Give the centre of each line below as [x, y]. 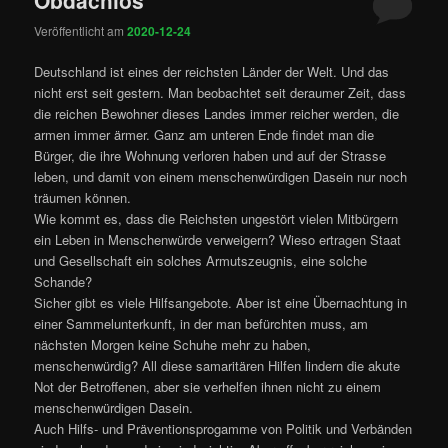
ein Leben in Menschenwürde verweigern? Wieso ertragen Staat [218, 240]
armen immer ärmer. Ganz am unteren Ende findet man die [204, 135]
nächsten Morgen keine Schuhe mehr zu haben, [173, 345]
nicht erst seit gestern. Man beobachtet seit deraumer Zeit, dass [220, 93]
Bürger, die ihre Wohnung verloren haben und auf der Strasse [210, 156]
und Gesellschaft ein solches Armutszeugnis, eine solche [201, 261]
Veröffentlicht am [81, 31]
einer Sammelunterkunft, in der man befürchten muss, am [201, 324]
